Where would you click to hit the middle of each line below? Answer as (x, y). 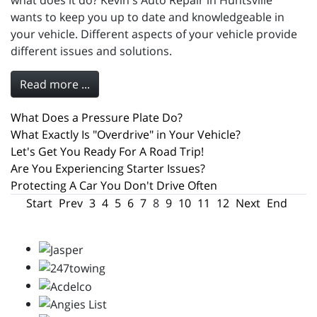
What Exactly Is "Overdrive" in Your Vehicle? (126, 135)
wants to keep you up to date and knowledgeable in (148, 17)
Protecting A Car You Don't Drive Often (114, 186)
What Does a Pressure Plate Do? (97, 118)
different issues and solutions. (91, 51)
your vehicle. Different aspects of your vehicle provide (154, 34)
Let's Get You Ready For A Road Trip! (107, 152)
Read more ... (55, 85)
